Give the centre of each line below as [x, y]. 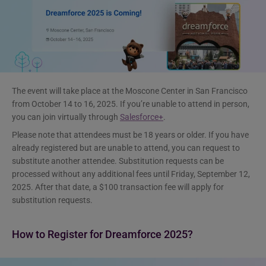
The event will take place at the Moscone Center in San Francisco [130, 91]
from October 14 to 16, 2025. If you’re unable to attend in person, [131, 104]
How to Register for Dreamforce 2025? [102, 234]
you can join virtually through [66, 117]
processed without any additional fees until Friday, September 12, [131, 174]
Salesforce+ [142, 117]
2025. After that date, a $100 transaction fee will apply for [118, 187]
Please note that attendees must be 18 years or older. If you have [130, 134]
